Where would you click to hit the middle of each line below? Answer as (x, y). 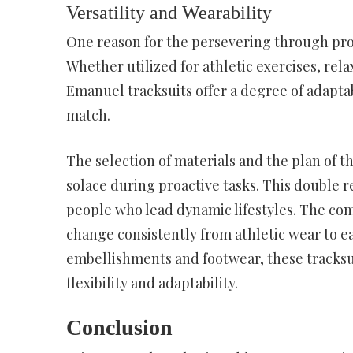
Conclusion (119, 327)
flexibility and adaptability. (152, 282)
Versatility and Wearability (169, 12)
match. (88, 115)
